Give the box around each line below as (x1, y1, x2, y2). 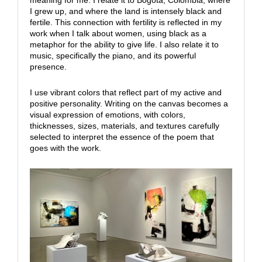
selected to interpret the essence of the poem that (29, 132, 214, 142)
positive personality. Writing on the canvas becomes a (29, 99, 228, 109)
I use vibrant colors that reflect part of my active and (29, 88, 222, 98)
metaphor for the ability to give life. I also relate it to (29, 40, 219, 50)
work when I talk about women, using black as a (29, 29, 206, 39)
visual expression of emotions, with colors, (29, 110, 185, 120)
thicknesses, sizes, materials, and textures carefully (29, 121, 219, 131)
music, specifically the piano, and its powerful (29, 51, 196, 61)
